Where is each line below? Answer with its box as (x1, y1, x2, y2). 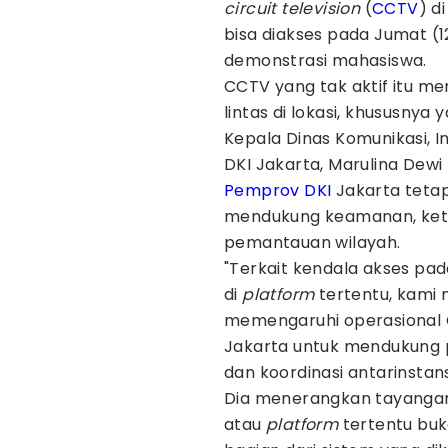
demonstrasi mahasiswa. (224, 49, 427, 72)
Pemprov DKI (224, 179, 332, 202)
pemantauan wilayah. (224, 231, 401, 254)
